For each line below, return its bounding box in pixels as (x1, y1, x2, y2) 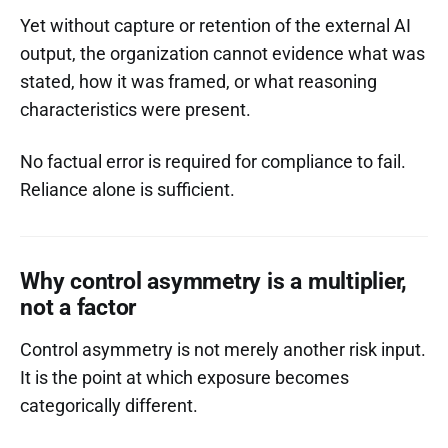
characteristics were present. (20, 98, 251, 120)
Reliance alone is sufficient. (20, 178, 235, 200)
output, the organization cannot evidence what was (20, 42, 425, 64)
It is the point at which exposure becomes (20, 366, 349, 388)
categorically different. (20, 394, 198, 416)
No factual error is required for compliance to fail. (20, 150, 406, 172)
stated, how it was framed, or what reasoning (20, 70, 377, 92)
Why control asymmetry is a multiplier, (20, 267, 408, 295)
